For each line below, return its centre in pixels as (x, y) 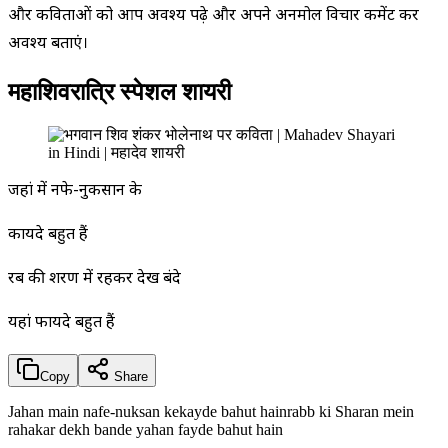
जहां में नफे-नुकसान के (75, 191)
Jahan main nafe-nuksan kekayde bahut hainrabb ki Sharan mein (211, 411)
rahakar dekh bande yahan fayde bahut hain (145, 429)
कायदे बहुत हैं (48, 235)
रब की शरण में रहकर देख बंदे (94, 279)
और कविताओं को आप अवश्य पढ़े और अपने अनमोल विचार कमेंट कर (213, 16)
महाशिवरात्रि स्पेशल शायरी (119, 91)
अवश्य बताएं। (48, 44)
